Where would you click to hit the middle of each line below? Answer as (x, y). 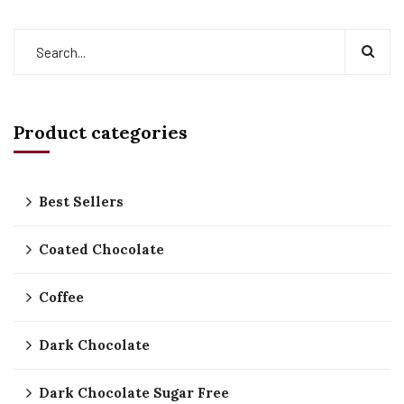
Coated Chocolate (101, 249)
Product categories (101, 132)
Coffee (61, 297)
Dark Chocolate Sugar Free (134, 393)
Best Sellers (81, 202)
